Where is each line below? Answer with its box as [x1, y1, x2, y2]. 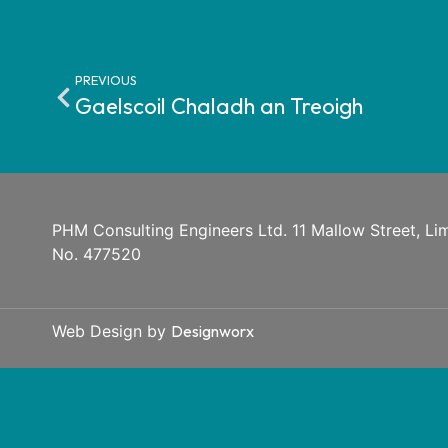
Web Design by [52, 321, 171, 342]
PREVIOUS [75, 72, 137, 89]
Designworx [171, 321, 254, 342]
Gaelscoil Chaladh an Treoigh [75, 92, 363, 121]
